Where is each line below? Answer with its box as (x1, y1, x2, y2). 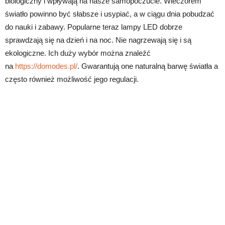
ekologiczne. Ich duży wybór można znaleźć (5, 48, 151, 57)
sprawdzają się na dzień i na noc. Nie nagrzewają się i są (5, 35, 191, 44)
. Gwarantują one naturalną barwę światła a (77, 61, 218, 70)
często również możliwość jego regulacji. (5, 74, 139, 83)
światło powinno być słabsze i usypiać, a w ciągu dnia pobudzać (5, 9, 214, 18)
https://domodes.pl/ (15, 61, 77, 70)
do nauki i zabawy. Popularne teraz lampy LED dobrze (5, 22, 182, 31)
